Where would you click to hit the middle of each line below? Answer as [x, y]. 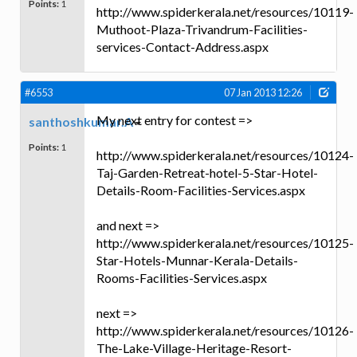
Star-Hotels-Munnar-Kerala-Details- [197, 261]
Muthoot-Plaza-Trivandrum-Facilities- [202, 29]
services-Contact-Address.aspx [182, 47]
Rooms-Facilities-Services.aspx [182, 278]
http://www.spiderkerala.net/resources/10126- [225, 331]
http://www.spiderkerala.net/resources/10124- [225, 155]
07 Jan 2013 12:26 [263, 92]
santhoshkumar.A [81, 122]
